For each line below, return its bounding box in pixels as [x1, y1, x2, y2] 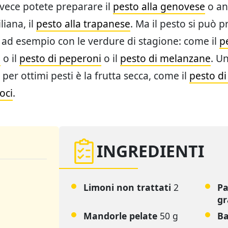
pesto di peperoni [19, 51, 101, 66]
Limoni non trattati [83, 181, 171, 194]
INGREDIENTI [97, 140, 204, 162]
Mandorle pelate [83, 210, 157, 222]
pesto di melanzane [120, 51, 211, 66]
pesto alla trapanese [36, 17, 130, 31]
